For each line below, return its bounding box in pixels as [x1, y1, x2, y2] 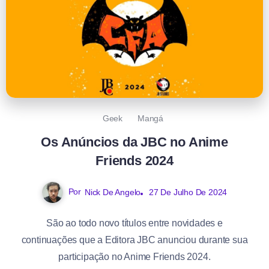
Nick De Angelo [84, 187, 141, 197]
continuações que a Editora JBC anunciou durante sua [21, 234, 248, 245]
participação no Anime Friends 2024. [58, 251, 211, 262]
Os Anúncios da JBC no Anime [41, 134, 228, 150]
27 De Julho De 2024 [148, 187, 228, 197]
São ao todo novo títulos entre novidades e [46, 217, 223, 228]
